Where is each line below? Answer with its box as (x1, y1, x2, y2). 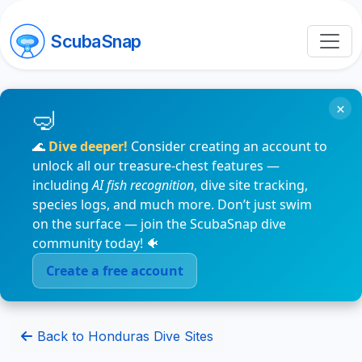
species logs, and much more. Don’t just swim (32, 196, 312, 213)
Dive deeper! (48, 137, 128, 155)
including (32, 176, 92, 194)
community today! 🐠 (32, 234, 159, 252)
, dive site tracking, (194, 176, 308, 194)
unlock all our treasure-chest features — (32, 157, 280, 175)
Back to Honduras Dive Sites (33, 327, 213, 344)
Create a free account (46, 261, 183, 280)
